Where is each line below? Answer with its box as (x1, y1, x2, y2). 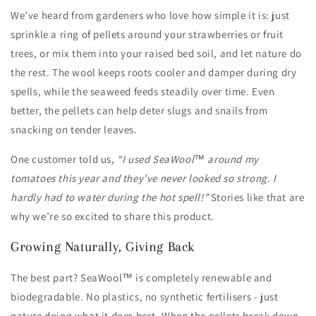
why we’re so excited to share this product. (11, 209, 214, 224)
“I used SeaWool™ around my (117, 152, 259, 166)
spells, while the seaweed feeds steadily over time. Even (11, 85, 275, 99)
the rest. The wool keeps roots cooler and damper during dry (11, 66, 297, 80)
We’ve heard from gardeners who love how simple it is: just (11, 8, 290, 23)
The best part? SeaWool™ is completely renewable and (11, 270, 272, 284)
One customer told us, (11, 152, 118, 166)
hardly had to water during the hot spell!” (11, 190, 209, 205)
